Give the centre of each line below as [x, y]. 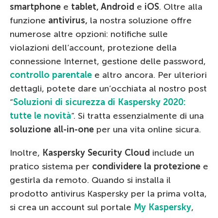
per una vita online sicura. [147, 129]
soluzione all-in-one [52, 129]
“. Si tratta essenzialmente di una [137, 116]
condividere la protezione [146, 166]
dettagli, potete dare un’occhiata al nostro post [108, 88]
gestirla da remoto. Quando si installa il [90, 180]
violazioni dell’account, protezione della [93, 47]
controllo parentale [51, 75]
